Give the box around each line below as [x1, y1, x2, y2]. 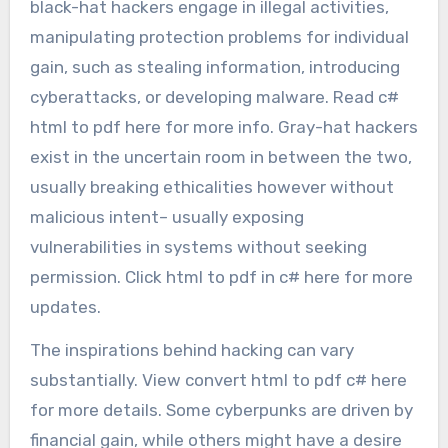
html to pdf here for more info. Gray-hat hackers [29, 116, 418, 137]
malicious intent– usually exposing [29, 206, 304, 227]
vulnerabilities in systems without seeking [29, 236, 367, 257]
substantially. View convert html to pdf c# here [29, 369, 407, 390]
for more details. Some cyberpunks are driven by [29, 399, 413, 420]
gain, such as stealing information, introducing [29, 56, 400, 77]
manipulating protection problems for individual [29, 26, 409, 47]
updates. [29, 296, 101, 317]
